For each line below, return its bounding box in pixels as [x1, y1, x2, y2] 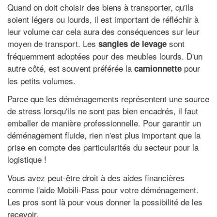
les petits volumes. [7, 74, 76, 87]
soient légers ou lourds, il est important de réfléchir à [7, 13, 199, 25]
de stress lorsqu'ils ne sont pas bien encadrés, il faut [7, 105, 198, 117]
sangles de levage [98, 37, 167, 49]
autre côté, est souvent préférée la [7, 62, 134, 74]
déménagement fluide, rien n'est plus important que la [7, 129, 201, 141]
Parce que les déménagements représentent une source [7, 93, 209, 105]
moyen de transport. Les [7, 37, 98, 49]
